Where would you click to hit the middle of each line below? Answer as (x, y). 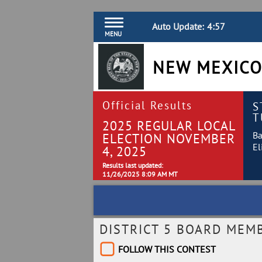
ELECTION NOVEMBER (169, 138)
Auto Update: (178, 26)
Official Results (147, 105)
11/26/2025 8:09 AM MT (140, 174)
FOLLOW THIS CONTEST (167, 249)
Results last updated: (133, 165)
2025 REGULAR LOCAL (169, 125)
